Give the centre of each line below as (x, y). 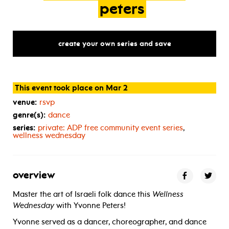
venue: (25, 102)
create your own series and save (114, 43)
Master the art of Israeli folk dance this (83, 194)
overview (34, 176)
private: (52, 128)
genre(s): (29, 115)
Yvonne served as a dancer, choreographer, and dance (110, 222)
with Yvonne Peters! (90, 205)
